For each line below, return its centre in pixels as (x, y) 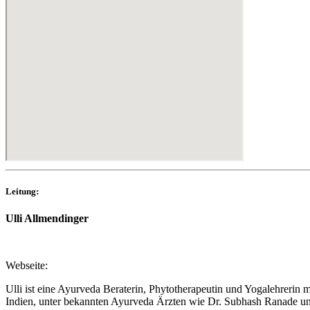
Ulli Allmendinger (47, 219)
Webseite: (27, 266)
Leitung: (22, 192)
